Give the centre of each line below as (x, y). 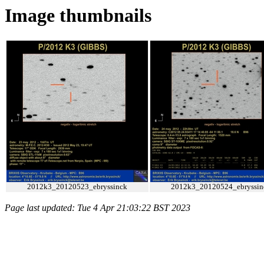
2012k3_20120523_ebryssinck (77, 187)
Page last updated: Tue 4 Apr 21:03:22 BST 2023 (98, 208)
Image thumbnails (78, 15)
